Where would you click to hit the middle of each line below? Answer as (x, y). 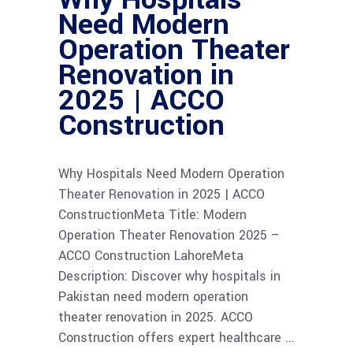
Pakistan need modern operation (153, 296)
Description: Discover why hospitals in (169, 276)
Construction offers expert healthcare (172, 337)
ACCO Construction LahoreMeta (151, 255)
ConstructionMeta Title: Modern (152, 214)
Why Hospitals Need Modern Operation (171, 173)
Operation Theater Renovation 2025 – (169, 235)
